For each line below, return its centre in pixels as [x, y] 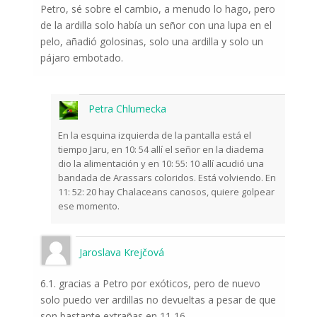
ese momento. [88, 206]
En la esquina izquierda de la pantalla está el [154, 136]
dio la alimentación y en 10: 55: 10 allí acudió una [161, 164]
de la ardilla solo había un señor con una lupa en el [156, 25]
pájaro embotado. [81, 58]
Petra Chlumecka [127, 109]
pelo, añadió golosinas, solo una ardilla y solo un [151, 42]
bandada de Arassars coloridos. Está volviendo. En [167, 178]
